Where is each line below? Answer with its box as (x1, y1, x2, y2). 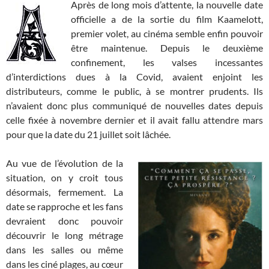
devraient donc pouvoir (6, 215, 123, 227)
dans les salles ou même (6, 244, 123, 256)
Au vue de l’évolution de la (6, 157, 123, 169)
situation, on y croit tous (6, 172, 123, 184)
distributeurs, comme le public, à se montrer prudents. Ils (6, 85, 263, 97)
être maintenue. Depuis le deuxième (71, 42, 263, 54)
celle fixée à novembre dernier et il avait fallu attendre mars (6, 114, 263, 126)
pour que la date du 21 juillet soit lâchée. (6, 128, 171, 141)
